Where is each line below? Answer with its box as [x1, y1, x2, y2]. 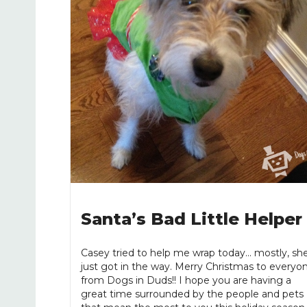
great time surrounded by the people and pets [81, 288, 304, 301]
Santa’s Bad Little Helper [81, 209, 302, 230]
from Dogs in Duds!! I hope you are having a [81, 274, 291, 287]
